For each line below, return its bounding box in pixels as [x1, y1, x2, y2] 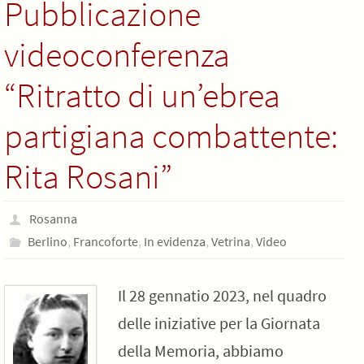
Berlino [27, 233, 67, 249]
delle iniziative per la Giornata [118, 313, 320, 333]
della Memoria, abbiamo [118, 340, 284, 361]
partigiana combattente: [4, 115, 338, 157]
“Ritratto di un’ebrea [4, 74, 280, 116]
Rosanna [28, 210, 77, 227]
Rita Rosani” [4, 155, 172, 197]
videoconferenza [4, 33, 230, 76]
